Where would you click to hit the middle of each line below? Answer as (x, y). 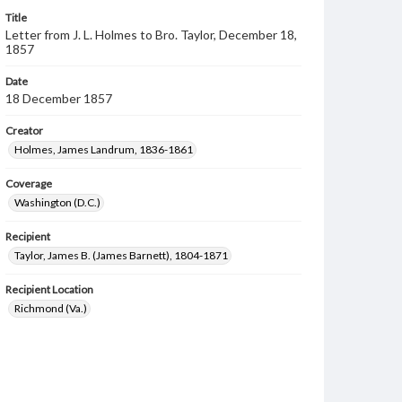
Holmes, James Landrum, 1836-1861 (104, 149)
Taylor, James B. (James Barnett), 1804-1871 (121, 255)
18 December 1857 (59, 98)
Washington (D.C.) (57, 202)
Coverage (29, 184)
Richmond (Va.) (51, 308)
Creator (24, 131)
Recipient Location (49, 289)
